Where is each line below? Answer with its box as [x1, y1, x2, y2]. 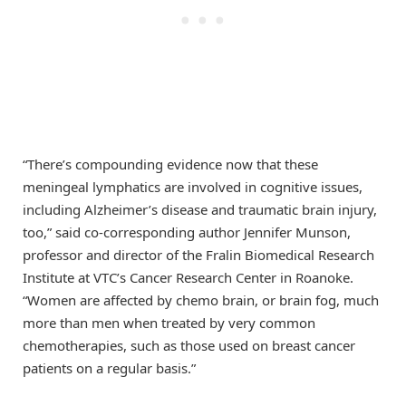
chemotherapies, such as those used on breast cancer [23, 336, 355, 355]
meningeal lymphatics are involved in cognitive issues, [23, 178, 362, 197]
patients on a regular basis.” [23, 359, 196, 378]
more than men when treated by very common [23, 314, 315, 333]
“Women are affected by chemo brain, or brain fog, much [23, 291, 379, 310]
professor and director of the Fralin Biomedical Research [23, 246, 374, 265]
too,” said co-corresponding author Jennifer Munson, [23, 223, 351, 242]
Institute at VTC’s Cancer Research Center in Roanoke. [23, 268, 353, 287]
